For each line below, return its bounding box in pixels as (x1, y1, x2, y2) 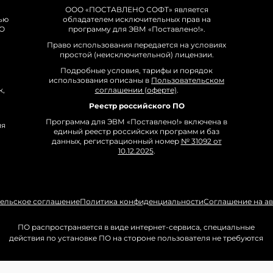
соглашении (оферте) (94, 85, 177, 95)
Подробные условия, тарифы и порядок (60, 66, 213, 76)
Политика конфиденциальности (79, 197, 204, 207)
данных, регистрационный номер (51, 136, 181, 146)
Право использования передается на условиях (47, 40, 226, 50)
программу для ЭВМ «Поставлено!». (68, 24, 205, 34)
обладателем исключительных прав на (62, 15, 211, 24)
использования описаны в (49, 76, 151, 85)
